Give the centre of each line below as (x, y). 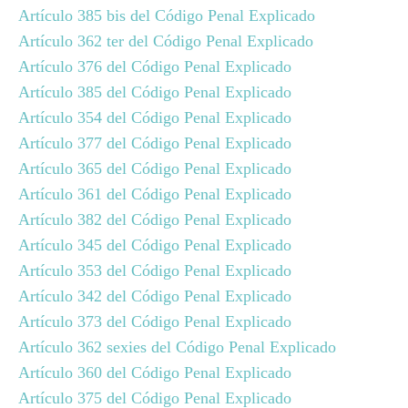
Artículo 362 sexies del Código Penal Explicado (177, 347)
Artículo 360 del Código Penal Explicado (155, 372)
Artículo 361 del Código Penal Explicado (155, 194)
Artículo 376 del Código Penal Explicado (155, 66)
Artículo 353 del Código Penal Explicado (155, 270)
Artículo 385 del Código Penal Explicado (155, 92)
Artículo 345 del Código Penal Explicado (155, 245)
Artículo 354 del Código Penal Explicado (155, 117)
